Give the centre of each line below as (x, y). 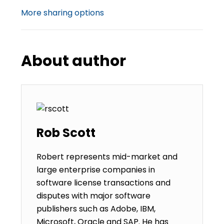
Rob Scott (66, 133)
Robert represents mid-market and (107, 157)
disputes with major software (94, 196)
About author (74, 61)
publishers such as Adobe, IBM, (96, 209)
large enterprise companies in (96, 170)
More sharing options (63, 13)
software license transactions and (104, 183)
